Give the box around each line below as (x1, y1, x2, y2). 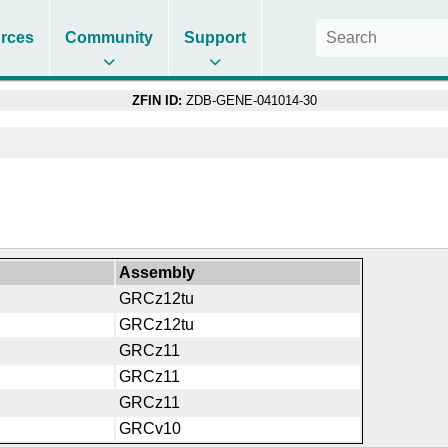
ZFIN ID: (131, 93, 182, 108)
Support (184, 29, 247, 46)
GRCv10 (119, 419, 182, 437)
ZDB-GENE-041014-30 (181, 93, 317, 108)
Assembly (119, 263, 196, 281)
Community (65, 29, 154, 46)
